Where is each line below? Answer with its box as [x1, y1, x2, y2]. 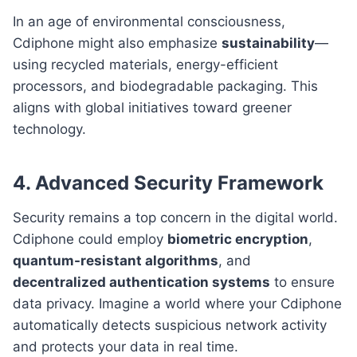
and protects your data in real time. [13, 338, 238, 355]
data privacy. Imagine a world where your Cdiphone [13, 295, 342, 312]
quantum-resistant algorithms [13, 252, 218, 269]
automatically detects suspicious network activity [13, 316, 327, 333]
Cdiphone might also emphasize [13, 34, 222, 51]
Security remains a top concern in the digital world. [13, 209, 338, 226]
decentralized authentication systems [13, 273, 270, 290]
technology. [13, 120, 86, 137]
